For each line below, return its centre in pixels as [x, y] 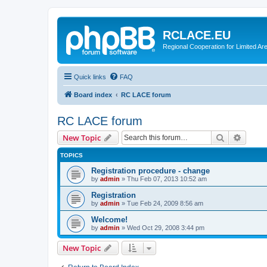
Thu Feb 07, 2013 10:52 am [167, 178]
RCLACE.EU [197, 35]
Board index [93, 94]
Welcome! [109, 219]
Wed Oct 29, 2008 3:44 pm [166, 227]
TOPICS [72, 155]
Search [237, 137]
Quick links [90, 77]
